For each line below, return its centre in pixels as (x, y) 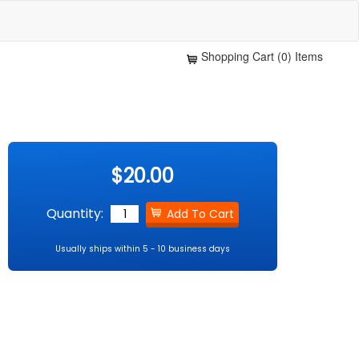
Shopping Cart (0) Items (262, 56)
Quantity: (75, 214)
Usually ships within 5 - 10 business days (143, 249)
